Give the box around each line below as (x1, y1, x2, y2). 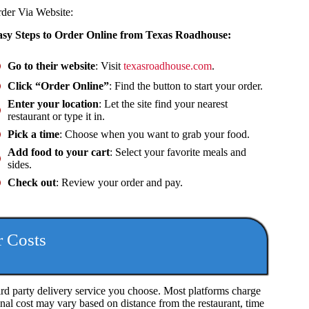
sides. (8, 159, 32, 171)
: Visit (95, 60, 124, 72)
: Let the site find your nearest (99, 98, 228, 110)
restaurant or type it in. (8, 110, 106, 123)
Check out (8, 177, 57, 189)
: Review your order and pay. (56, 177, 183, 189)
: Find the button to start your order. (109, 80, 263, 92)
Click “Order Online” (8, 80, 110, 92)
